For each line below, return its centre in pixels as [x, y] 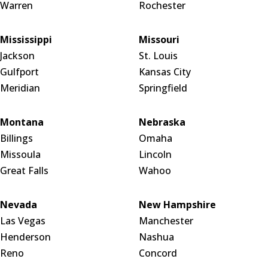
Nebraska [162, 122]
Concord [158, 253]
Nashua [156, 237]
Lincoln [155, 155]
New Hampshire [177, 205]
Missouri [159, 40]
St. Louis [158, 56]
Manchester [166, 221]
